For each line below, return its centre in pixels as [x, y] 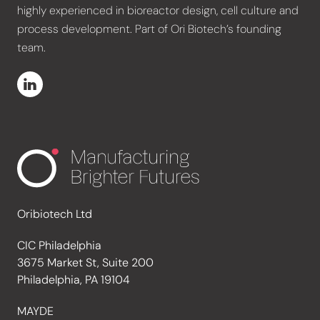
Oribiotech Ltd [55, 214]
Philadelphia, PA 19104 [74, 279]
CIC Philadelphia [59, 245]
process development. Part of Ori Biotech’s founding [149, 29]
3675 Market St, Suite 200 [85, 262]
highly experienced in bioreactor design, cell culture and [158, 10]
